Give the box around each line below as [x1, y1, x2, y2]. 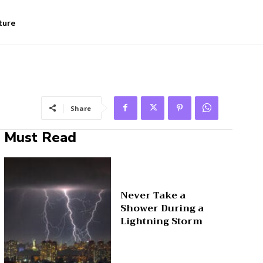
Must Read [4, 128, 76, 147]
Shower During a [120, 200, 204, 217]
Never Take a [120, 187, 186, 204]
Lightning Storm [120, 213, 203, 230]
